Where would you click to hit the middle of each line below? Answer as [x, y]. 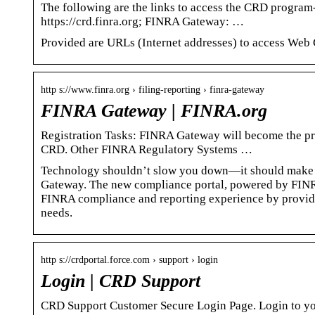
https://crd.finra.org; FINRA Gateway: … [142, 21]
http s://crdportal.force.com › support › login [129, 259]
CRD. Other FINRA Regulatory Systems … [147, 149]
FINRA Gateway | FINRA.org [154, 110]
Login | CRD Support [121, 281]
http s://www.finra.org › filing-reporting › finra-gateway [153, 89]
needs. [57, 212]
